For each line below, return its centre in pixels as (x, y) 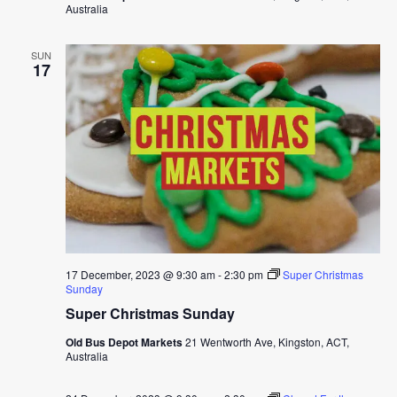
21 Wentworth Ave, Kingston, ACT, (267, 342)
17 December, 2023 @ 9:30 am (140, 275)
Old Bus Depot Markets (125, 343)
